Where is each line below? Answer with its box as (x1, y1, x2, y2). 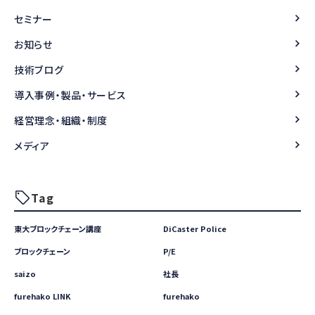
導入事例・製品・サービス (14, 88, 127, 103)
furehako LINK (14, 290, 71, 302)
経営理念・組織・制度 (14, 113, 108, 128)
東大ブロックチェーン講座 (14, 223, 101, 235)
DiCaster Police (163, 223, 226, 235)
